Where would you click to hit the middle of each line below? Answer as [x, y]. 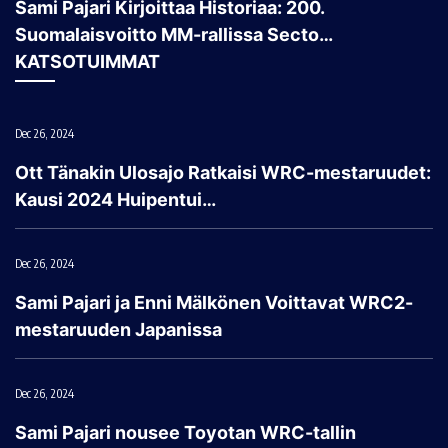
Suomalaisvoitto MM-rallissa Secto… [174, 35]
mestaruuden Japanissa [118, 330]
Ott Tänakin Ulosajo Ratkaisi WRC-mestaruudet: [223, 173]
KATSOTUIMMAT [87, 62]
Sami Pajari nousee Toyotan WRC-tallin [185, 433]
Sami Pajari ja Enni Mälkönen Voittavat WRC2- [214, 303]
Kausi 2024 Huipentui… [115, 200]
